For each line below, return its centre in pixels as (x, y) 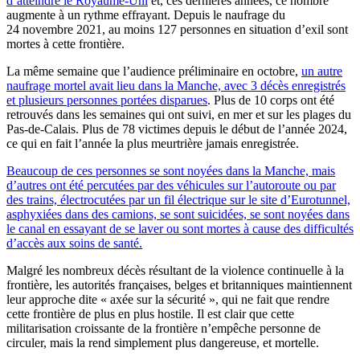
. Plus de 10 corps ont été (271, 100)
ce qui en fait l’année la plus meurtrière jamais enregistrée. (153, 143)
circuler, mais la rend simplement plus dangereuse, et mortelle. (163, 342)
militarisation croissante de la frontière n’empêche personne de (164, 328)
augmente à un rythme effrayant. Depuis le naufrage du (146, 14)
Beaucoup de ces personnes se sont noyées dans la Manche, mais (171, 170)
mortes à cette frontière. (65, 43)
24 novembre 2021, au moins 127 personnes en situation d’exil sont (177, 29)
